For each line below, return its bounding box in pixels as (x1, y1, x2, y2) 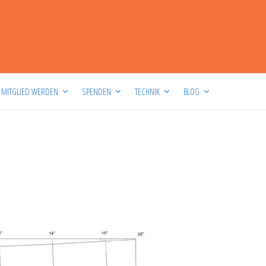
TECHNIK (135, 85, 160, 97)
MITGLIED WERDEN (1, 85, 58, 97)
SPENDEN (82, 85, 111, 97)
